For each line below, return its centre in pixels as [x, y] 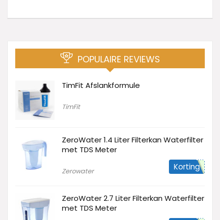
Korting [187, 166]
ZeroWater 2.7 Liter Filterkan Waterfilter [133, 198]
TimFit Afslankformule [101, 85]
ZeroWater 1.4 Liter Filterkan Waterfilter [133, 139]
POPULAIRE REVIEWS [119, 59]
